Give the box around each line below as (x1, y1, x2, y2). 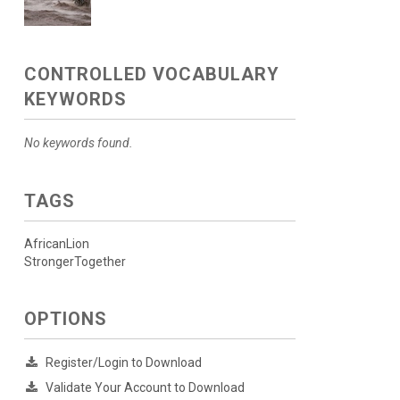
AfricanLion (23, 237, 89, 251)
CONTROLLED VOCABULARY (23, 63, 279, 85)
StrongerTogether (23, 254, 126, 269)
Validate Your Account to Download (45, 380, 245, 395)
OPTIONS (23, 308, 107, 329)
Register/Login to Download (45, 355, 202, 370)
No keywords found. (23, 136, 133, 150)
